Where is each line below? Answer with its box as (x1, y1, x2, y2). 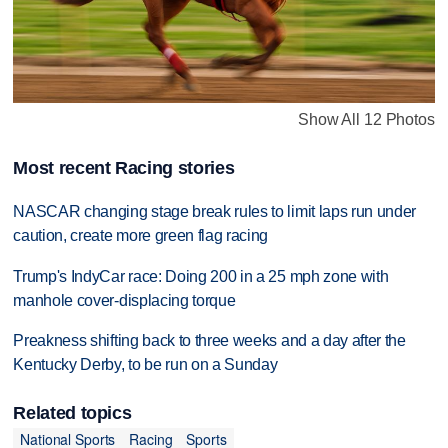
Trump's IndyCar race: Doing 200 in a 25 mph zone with (13, 267, 389, 285)
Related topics (13, 402, 132, 423)
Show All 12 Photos (298, 111, 435, 129)
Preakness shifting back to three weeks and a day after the (13, 332, 406, 350)
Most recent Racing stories (13, 157, 235, 178)
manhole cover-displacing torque (13, 291, 236, 309)
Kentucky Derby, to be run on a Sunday (13, 356, 278, 374)
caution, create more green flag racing (13, 226, 269, 244)
